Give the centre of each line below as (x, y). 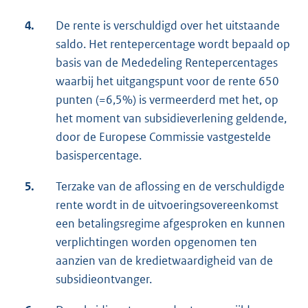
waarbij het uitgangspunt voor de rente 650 (167, 81)
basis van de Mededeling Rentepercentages (167, 63)
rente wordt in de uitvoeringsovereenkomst (167, 205)
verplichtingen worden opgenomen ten (156, 242)
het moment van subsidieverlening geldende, (171, 119)
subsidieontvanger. (104, 279)
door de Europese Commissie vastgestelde (163, 137)
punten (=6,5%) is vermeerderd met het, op (167, 100)
